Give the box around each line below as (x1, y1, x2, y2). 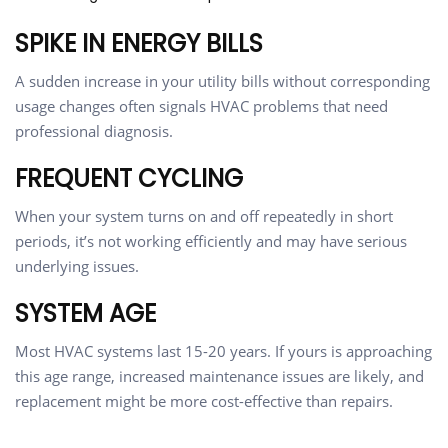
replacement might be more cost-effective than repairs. (15, 391, 393, 412)
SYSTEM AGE (15, 297, 156, 331)
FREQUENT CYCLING (15, 162, 243, 196)
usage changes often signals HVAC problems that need (15, 96, 388, 117)
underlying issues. (15, 256, 139, 277)
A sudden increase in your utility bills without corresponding (15, 71, 430, 92)
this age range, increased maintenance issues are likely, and (15, 366, 424, 387)
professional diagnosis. (15, 121, 173, 142)
